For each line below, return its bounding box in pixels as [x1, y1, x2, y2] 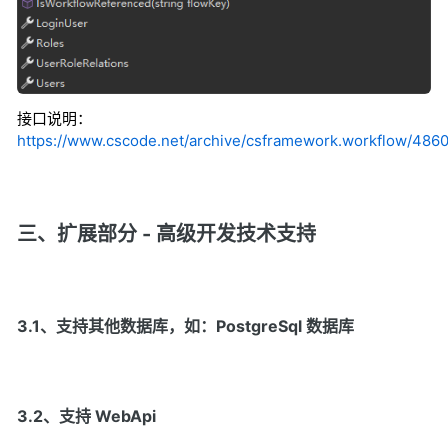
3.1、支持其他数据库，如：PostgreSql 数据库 [17, 315, 354, 336]
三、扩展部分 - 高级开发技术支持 [17, 221, 316, 246]
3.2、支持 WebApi [17, 405, 156, 426]
